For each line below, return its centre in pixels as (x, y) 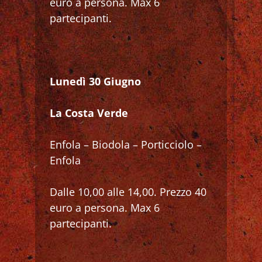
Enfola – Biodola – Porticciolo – (126, 144)
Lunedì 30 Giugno (96, 81)
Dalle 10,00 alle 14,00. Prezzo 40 (128, 192)
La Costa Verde (89, 113)
